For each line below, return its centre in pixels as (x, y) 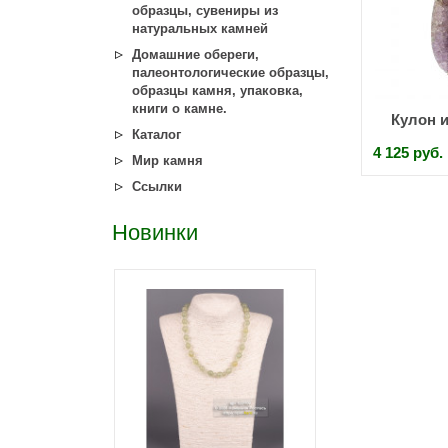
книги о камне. (179, 108)
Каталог (156, 134)
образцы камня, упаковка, (217, 90)
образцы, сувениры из (205, 10)
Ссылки (157, 186)
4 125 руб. (408, 152)
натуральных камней (200, 28)
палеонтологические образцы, (230, 72)
